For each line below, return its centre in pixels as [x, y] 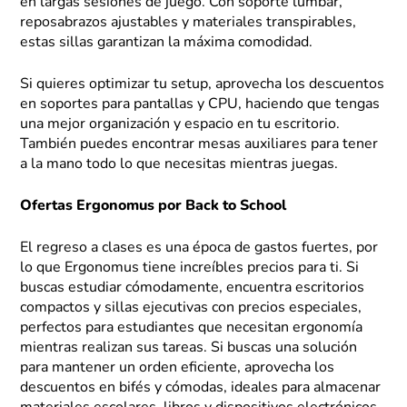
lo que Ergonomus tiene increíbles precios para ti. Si [190, 268]
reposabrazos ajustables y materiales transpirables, [189, 23]
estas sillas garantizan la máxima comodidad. [167, 43]
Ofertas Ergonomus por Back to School [154, 207]
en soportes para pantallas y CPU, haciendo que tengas [200, 105]
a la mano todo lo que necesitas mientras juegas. [179, 165]
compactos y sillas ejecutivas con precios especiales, [191, 308]
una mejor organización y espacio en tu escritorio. [180, 125]
